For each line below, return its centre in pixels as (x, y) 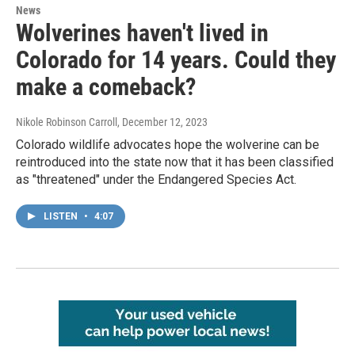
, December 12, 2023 (162, 122)
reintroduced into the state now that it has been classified (175, 162)
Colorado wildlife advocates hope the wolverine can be (168, 145)
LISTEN (62, 217)
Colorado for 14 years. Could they (176, 60)
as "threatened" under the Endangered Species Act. (156, 180)
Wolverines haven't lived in (142, 33)
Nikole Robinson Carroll (67, 122)
